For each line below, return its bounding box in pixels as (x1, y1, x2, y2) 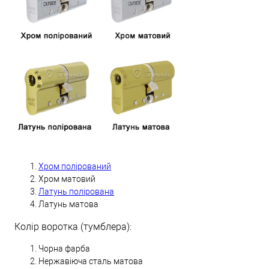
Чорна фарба (38, 243, 90, 253)
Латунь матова (38, 199, 98, 209)
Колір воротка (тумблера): (14, 220, 131, 232)
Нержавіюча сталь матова (38, 256, 143, 266)
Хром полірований (38, 161, 111, 171)
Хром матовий (38, 174, 95, 184)
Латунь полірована (38, 186, 114, 196)
